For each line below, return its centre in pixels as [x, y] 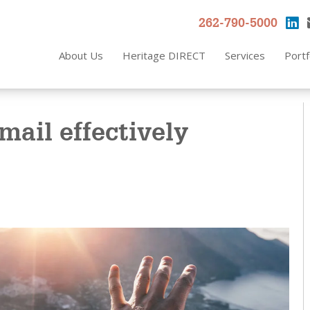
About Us [81, 56]
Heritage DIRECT [164, 56]
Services [245, 56]
